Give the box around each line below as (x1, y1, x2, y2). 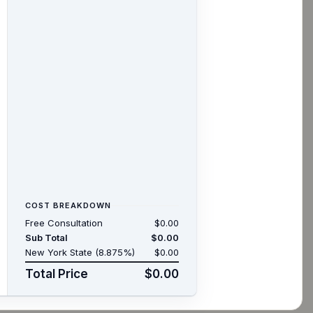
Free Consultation (25, 217, 103, 229)
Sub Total (25, 232, 68, 244)
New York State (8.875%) (25, 247, 135, 259)
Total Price (25, 267, 88, 282)
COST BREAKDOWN (25, 201, 111, 211)
